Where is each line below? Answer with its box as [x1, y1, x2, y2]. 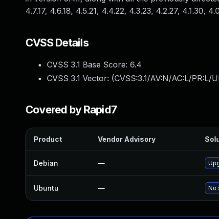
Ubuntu [34, 184, 59, 192]
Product [34, 135, 62, 143]
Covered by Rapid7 [25, 103, 117, 116]
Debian [34, 159, 58, 167]
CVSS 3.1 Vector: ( [47, 73, 114, 83]
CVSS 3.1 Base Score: [47, 60, 130, 69]
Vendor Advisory [98, 135, 155, 143]
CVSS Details [25, 36, 88, 49]
